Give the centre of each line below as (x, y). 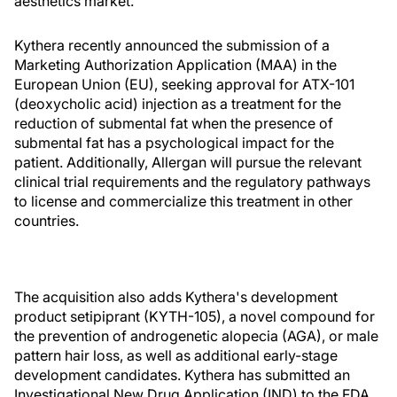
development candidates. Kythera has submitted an (182, 375)
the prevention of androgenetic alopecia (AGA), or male (196, 336)
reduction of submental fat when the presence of (174, 124)
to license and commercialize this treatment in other (183, 202)
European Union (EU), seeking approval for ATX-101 (184, 85)
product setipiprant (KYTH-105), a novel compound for (195, 317)
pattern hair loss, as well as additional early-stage (176, 356)
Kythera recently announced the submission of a (172, 46)
